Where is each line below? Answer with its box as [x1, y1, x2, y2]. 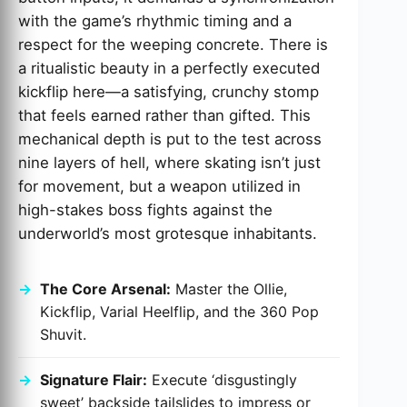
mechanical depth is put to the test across [18, 130, 322, 148]
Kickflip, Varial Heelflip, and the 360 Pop [40, 303, 319, 321]
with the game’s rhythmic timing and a [18, 12, 292, 30]
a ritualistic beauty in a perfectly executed [18, 59, 320, 77]
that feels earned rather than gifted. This [18, 106, 311, 124]
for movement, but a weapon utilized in [18, 177, 301, 195]
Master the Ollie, [171, 280, 287, 298]
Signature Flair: [40, 371, 147, 389]
